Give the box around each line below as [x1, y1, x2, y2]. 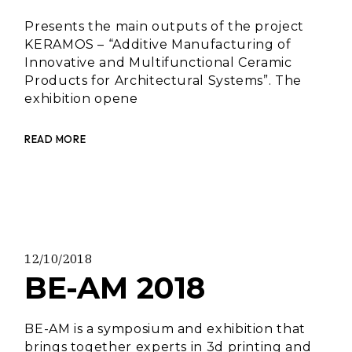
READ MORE [24, 132, 86, 145]
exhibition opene [24, 91, 138, 106]
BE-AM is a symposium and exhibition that [24, 321, 306, 336]
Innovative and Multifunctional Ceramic [24, 55, 292, 70]
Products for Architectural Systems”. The [24, 73, 302, 88]
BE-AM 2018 [24, 269, 206, 306]
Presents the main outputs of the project [24, 19, 304, 34]
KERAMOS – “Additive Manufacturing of [24, 37, 291, 52]
